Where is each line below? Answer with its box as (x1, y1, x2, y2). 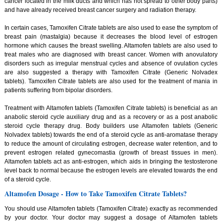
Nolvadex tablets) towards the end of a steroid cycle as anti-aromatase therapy (4, 131, 218, 138)
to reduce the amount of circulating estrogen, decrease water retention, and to (4, 140, 218, 147)
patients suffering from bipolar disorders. (4, 86, 112, 94)
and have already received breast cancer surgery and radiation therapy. (4, 6, 196, 13)
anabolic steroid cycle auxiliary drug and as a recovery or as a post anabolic (4, 113, 218, 120)
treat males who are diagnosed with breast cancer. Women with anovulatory (4, 51, 218, 58)
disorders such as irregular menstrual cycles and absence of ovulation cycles (4, 59, 218, 67)
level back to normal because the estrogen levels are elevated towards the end (4, 166, 218, 174)
